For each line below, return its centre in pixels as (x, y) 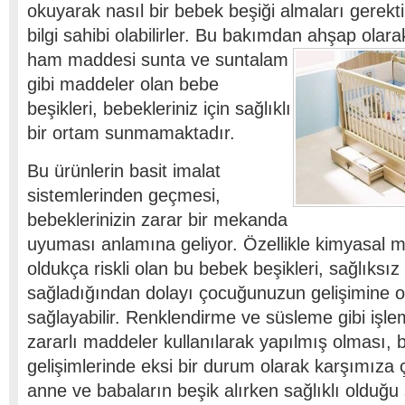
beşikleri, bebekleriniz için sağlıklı (159, 108)
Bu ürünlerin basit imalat (124, 171)
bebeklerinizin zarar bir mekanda (157, 220)
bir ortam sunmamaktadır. (131, 133)
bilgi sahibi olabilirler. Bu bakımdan (167, 35)
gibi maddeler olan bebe (123, 84)
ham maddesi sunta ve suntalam (158, 60)
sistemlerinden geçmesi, (124, 195)
